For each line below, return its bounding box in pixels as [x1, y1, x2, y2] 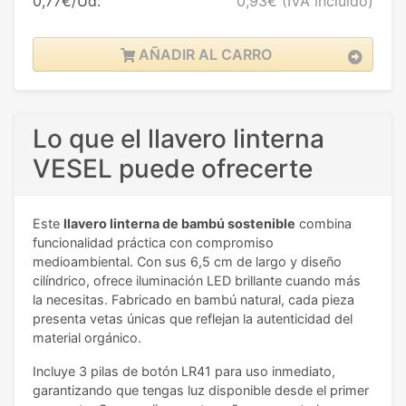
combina [295, 216, 352, 232]
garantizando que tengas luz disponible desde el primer [33, 382, 369, 399]
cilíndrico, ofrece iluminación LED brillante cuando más [33, 273, 361, 289]
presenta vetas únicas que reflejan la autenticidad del [33, 311, 353, 327]
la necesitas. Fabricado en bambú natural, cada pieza [33, 292, 354, 308]
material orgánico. [33, 330, 141, 346]
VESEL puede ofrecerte [33, 153, 313, 185]
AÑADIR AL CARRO [134, 45, 272, 64]
